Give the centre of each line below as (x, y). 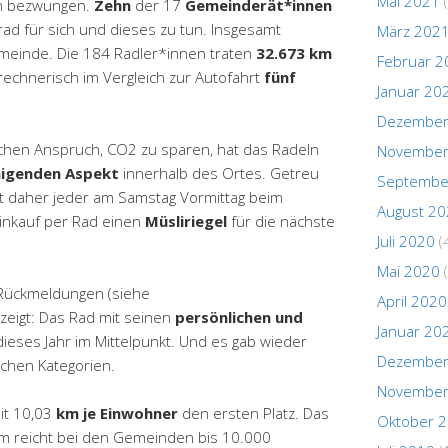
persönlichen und (239, 316)
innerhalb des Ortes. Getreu (219, 172)
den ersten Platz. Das (253, 412)
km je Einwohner (117, 412)
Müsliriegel (186, 220)
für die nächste (281, 220)
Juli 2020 (406, 240)
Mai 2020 (408, 270)
